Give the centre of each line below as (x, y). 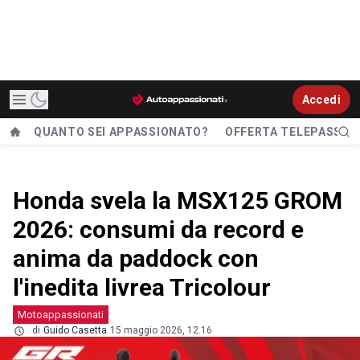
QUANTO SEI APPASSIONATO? (121, 132)
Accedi (321, 99)
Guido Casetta (75, 330)
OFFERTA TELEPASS (283, 132)
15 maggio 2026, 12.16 (161, 330)
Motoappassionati (61, 315)
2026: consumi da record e (158, 229)
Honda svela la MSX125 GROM (178, 200)
